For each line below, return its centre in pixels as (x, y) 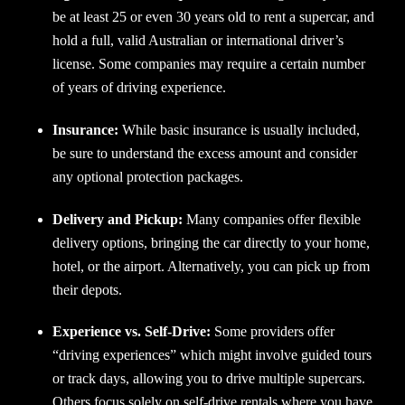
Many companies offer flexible (272, 219)
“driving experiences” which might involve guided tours (212, 355)
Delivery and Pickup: (118, 219)
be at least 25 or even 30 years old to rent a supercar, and (213, 16)
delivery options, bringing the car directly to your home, (211, 242)
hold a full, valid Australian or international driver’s (198, 40)
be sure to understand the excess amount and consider (205, 153)
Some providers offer (273, 332)
